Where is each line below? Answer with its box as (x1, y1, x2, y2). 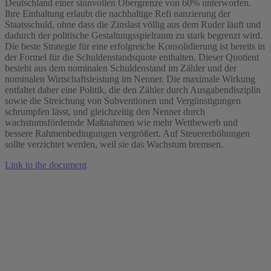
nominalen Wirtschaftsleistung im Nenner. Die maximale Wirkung (5, 73, 255, 84)
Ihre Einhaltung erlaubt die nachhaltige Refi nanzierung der (5, 8, 230, 19)
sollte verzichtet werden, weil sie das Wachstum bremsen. (5, 139, 223, 149)
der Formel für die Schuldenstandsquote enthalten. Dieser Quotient (5, 51, 259, 62)
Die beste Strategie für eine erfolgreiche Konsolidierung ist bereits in (5, 41, 265, 51)
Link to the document (5, 159, 87, 170)
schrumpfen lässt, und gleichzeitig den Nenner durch (5, 106, 205, 117)
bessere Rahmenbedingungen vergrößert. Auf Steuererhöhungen (5, 128, 250, 139)
